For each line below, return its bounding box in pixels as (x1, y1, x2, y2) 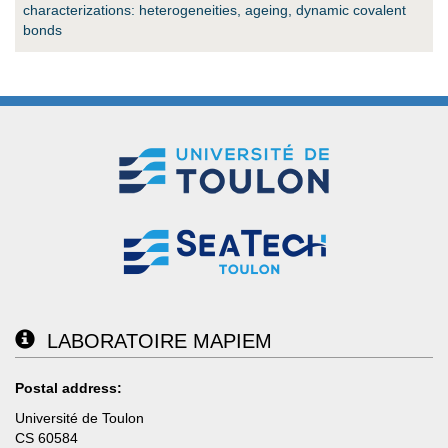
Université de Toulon (15, 409, 144, 426)
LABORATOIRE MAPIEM (35, 329, 272, 352)
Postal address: (15, 379, 122, 396)
